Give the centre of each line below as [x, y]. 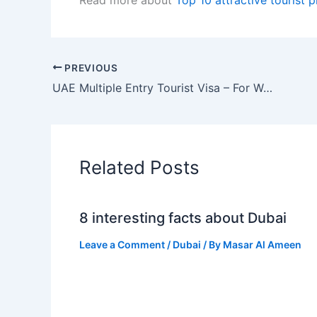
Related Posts [139, 168]
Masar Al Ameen [262, 245]
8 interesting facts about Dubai [183, 218]
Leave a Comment [122, 245]
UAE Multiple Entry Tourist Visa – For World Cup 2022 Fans [268, 88]
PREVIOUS [90, 68]
